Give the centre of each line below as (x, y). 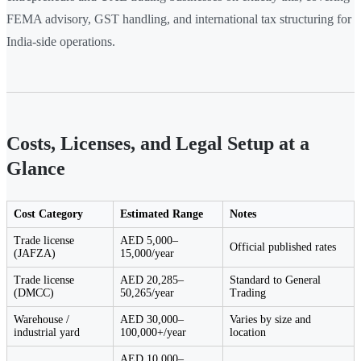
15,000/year (147, 254)
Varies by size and (270, 320)
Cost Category (48, 214)
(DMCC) (34, 293)
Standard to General (275, 280)
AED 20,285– (152, 280)
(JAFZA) (35, 254)
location (248, 333)
